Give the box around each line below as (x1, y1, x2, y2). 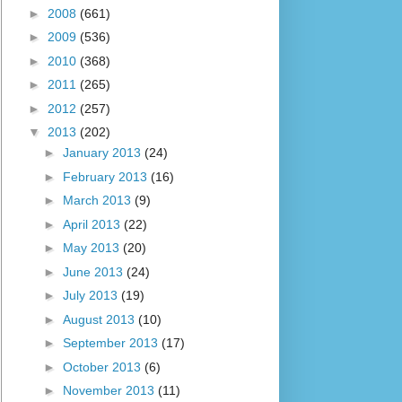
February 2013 (62, 169, 151, 184)
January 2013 (62, 145, 144, 161)
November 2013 (62, 383, 158, 398)
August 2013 (62, 311, 138, 327)
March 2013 (62, 193, 135, 208)
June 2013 (62, 264, 127, 279)
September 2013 (62, 336, 162, 351)
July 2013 (62, 288, 121, 303)
